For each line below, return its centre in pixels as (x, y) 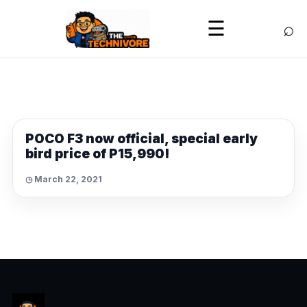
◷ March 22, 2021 (63, 179)
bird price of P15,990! (97, 153)
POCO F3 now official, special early (141, 138)
